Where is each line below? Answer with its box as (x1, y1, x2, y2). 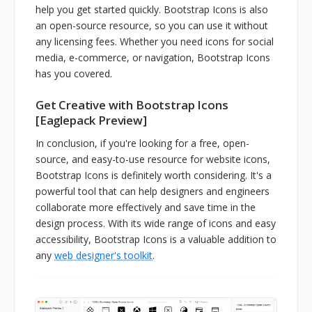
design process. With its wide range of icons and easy (36, 217, 276, 231)
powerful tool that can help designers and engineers (36, 185, 270, 198)
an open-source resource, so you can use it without (36, 19, 268, 33)
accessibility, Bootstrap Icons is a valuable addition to (36, 233, 276, 247)
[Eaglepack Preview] (36, 111, 147, 128)
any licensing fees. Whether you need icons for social (36, 35, 274, 49)
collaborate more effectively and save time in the (36, 201, 256, 214)
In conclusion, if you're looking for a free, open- (36, 136, 249, 150)
